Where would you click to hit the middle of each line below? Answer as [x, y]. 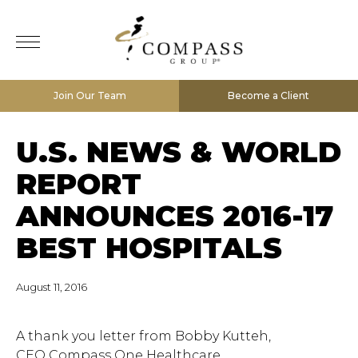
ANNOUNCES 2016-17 [175, 216]
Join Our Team [89, 95]
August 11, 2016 [52, 287]
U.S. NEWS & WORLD [179, 152]
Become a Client [268, 95]
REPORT [79, 184]
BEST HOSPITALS [149, 248]
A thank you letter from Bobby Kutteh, [143, 336]
